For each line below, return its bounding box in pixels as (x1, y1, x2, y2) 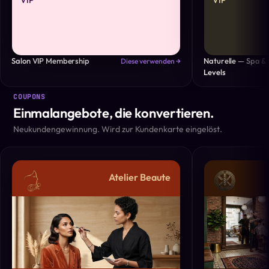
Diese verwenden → (121, 56, 181, 65)
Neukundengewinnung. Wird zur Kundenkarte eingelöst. (13, 124, 223, 134)
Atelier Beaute (109, 171, 171, 183)
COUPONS (13, 92, 46, 101)
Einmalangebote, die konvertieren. (13, 104, 214, 121)
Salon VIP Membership (11, 56, 89, 65)
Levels (204, 67, 226, 77)
